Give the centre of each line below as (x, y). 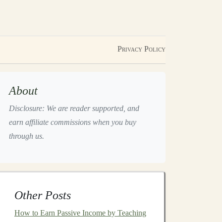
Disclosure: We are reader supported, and (74, 108)
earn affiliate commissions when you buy (73, 122)
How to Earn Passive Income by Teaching (80, 213)
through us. (27, 136)
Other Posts (43, 195)
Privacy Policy (141, 49)
